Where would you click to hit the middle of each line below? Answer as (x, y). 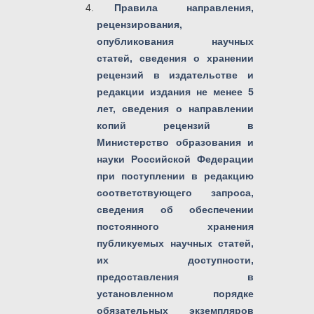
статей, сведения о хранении (175, 58)
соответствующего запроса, (175, 192)
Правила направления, (184, 7)
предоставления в (175, 277)
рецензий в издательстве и (175, 75)
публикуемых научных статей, (175, 243)
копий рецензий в (175, 125)
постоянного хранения (175, 226)
